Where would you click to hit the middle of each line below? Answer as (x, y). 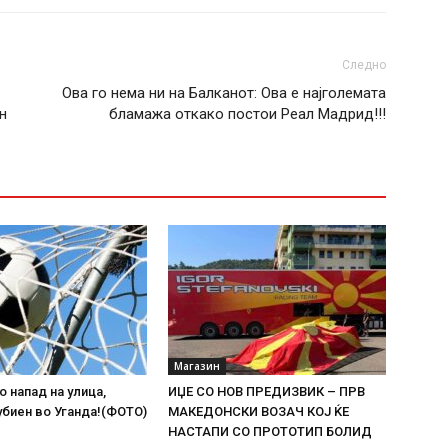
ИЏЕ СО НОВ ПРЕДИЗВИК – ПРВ (266, 391)
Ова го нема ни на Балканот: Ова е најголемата (224, 93)
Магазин (197, 366)
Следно (364, 65)
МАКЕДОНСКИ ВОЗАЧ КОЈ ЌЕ (258, 411)
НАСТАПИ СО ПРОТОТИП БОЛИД (270, 431)
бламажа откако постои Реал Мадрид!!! (247, 114)
